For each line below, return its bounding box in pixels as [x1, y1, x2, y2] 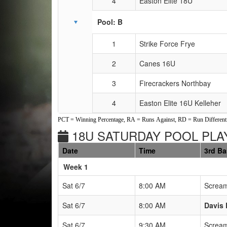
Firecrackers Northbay [139, 78, 211, 88]
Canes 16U [139, 58, 175, 68]
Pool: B [97, 16, 123, 27]
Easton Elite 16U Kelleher [139, 97, 221, 108]
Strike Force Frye [139, 38, 195, 49]
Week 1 [63, 161, 88, 172]
